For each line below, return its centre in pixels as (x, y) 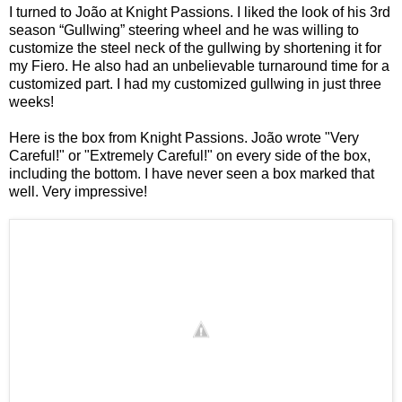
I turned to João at (67, 12)
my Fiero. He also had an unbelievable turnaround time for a (199, 66)
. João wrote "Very (301, 137)
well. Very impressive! (78, 191)
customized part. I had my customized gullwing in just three (195, 83)
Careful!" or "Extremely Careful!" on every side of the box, (190, 155)
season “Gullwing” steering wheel (115, 30)
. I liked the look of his (300, 12)
